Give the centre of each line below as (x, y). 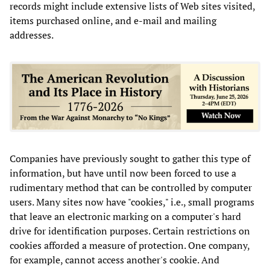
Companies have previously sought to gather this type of (130, 158)
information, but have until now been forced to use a (123, 173)
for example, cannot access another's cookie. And (115, 259)
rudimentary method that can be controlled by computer (131, 187)
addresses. (32, 35)
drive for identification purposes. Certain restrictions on (130, 231)
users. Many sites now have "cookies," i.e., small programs (132, 202)
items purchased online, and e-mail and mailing (113, 20)
